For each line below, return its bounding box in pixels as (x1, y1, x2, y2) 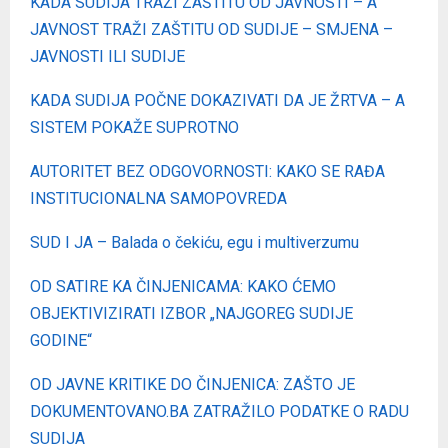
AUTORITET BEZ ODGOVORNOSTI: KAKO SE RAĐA (30, 161, 385, 181)
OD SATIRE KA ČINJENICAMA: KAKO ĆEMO (30, 276, 336, 296)
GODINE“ (30, 330, 92, 350)
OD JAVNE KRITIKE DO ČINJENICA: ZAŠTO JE (30, 374, 355, 394)
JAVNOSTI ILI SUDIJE (30, 46, 185, 66)
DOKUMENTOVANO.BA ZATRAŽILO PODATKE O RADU (30, 401, 409, 421)
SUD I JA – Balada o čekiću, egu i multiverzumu (30, 232, 359, 252)
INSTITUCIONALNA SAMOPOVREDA (30, 188, 287, 208)
